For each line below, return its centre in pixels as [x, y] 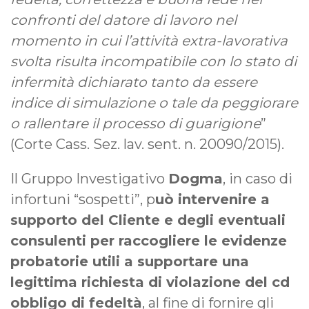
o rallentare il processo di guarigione [136, 124]
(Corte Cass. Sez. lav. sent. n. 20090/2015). [147, 144]
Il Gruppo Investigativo [89, 179]
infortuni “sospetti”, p [83, 200]
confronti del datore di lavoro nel [123, 20]
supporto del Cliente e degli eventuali [148, 220]
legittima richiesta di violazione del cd [150, 282]
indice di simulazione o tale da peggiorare [154, 103]
